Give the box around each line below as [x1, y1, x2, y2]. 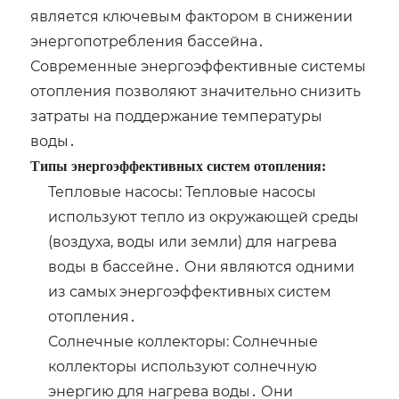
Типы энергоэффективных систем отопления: [30, 159, 327, 175]
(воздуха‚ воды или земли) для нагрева [48, 232, 338, 251]
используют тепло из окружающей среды [48, 207, 360, 226]
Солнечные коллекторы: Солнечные [48, 331, 319, 351]
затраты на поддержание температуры [30, 106, 323, 126]
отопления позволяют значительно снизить [30, 81, 362, 101]
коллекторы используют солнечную [48, 356, 318, 376]
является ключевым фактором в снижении [30, 6, 354, 26]
